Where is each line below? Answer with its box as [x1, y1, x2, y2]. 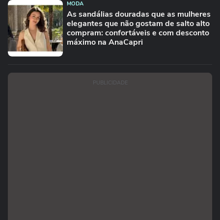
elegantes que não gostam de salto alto [67, 18, 210, 29]
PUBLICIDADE [92, 79, 128, 86]
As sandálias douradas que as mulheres [67, 9, 211, 20]
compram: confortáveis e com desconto [67, 27, 209, 38]
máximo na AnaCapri [67, 37, 143, 48]
